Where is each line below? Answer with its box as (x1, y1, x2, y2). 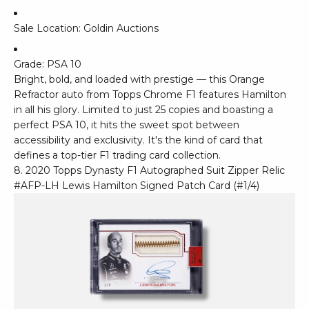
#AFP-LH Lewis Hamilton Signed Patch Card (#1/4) (14, 179, 259, 192)
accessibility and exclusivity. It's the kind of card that (14, 134, 263, 147)
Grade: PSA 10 (14, 58, 81, 71)
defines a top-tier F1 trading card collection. (14, 149, 221, 162)
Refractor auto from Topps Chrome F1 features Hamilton (14, 88, 286, 101)
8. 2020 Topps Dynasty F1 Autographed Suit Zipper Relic (14, 164, 285, 177)
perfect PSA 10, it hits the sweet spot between (14, 119, 239, 132)
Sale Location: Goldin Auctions (14, 21, 159, 34)
